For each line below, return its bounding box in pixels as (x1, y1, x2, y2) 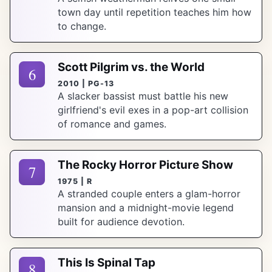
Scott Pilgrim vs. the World (58, 60, 205, 75)
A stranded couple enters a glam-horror (58, 187, 241, 200)
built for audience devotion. (58, 215, 185, 228)
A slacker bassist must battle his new (58, 89, 229, 102)
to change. (58, 19, 107, 32)
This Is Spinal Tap (58, 256, 156, 270)
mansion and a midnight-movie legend (58, 201, 234, 214)
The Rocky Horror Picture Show (58, 158, 234, 172)
